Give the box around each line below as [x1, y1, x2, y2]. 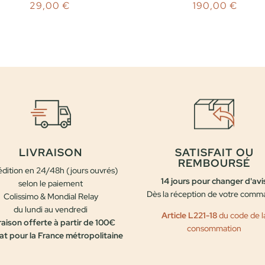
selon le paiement [18, 178, 83, 189]
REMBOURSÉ [178, 156, 251, 170]
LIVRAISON [19, 146, 83, 160]
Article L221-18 [161, 210, 217, 221]
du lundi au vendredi [14, 204, 88, 215]
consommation [187, 223, 242, 234]
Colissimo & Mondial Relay [3, 191, 98, 202]
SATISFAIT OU [174, 146, 254, 160]
